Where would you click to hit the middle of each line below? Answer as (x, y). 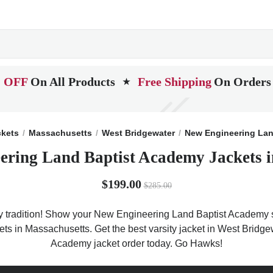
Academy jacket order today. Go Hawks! (136, 243)
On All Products (73, 82)
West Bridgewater (138, 133)
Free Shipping (175, 82)
